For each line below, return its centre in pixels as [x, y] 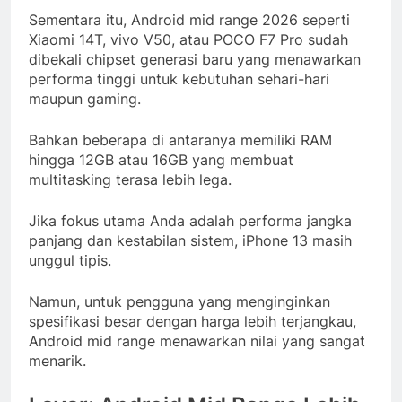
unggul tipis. [70, 261]
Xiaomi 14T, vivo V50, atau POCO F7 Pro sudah [188, 40]
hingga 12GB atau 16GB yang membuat [161, 160]
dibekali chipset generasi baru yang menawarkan [195, 60]
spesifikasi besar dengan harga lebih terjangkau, [192, 322]
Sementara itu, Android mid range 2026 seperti [189, 20]
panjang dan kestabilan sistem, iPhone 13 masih [190, 241]
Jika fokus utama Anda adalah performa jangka [190, 221]
